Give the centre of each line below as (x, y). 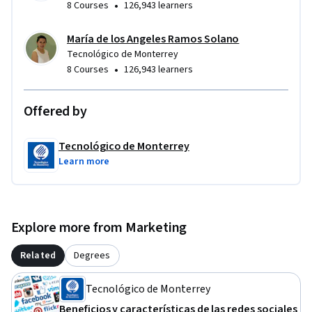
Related (38, 256)
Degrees (92, 256)
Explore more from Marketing (99, 228)
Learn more (84, 162)
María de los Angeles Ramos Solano (153, 39)
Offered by (55, 112)
